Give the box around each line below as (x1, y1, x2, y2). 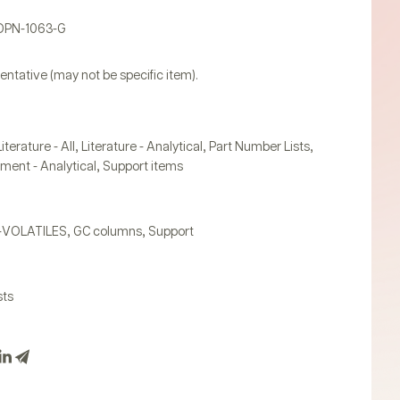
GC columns (72, 226, 142, 238)
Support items (102, 161, 183, 173)
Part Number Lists (208, 141, 310, 154)
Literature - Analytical (80, 141, 203, 154)
